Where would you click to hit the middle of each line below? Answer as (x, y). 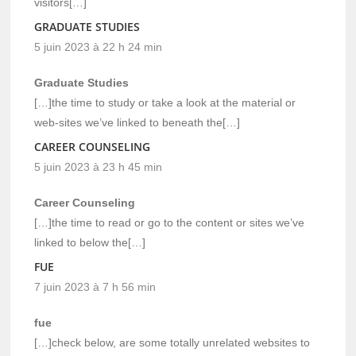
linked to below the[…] (90, 243)
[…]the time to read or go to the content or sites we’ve (170, 223)
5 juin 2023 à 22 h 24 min (99, 47)
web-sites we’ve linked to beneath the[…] (137, 123)
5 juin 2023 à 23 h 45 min (99, 167)
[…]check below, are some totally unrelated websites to (172, 343)
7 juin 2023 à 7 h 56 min (95, 287)
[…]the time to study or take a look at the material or (165, 103)
